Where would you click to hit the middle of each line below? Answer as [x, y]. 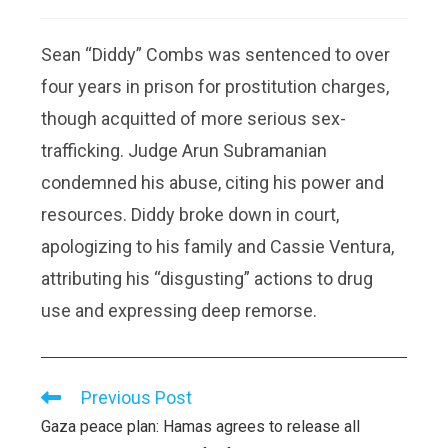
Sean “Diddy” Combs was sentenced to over [216, 54]
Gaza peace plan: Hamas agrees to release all [201, 426]
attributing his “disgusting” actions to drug [207, 278]
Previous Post [137, 397]
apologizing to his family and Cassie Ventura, [218, 246]
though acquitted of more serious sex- [194, 118]
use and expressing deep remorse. [179, 310]
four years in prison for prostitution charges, [215, 86]
